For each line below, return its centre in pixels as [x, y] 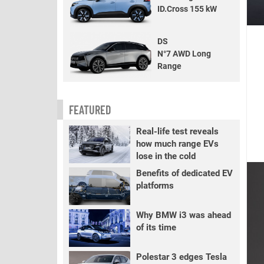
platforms [155, 186]
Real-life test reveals [177, 131]
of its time [156, 227]
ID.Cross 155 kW [187, 9]
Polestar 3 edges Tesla [181, 257]
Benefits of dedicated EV [184, 173]
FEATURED [90, 110]
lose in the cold [166, 156]
